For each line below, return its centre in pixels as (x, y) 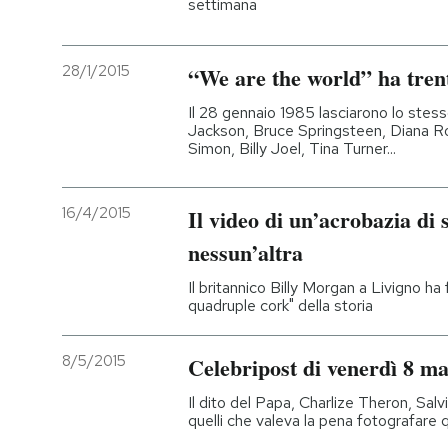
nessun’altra (245, 253)
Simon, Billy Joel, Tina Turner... (292, 148)
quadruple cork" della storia (280, 306)
